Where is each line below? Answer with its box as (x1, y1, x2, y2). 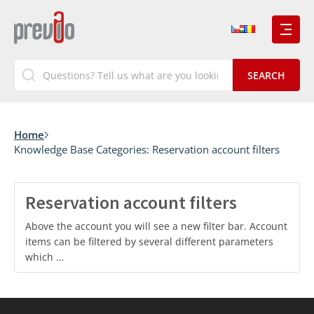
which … (25, 250, 64, 264)
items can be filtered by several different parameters (25, 235, 273, 248)
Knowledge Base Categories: (14, 142, 152, 156)
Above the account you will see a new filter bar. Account (25, 219, 287, 233)
